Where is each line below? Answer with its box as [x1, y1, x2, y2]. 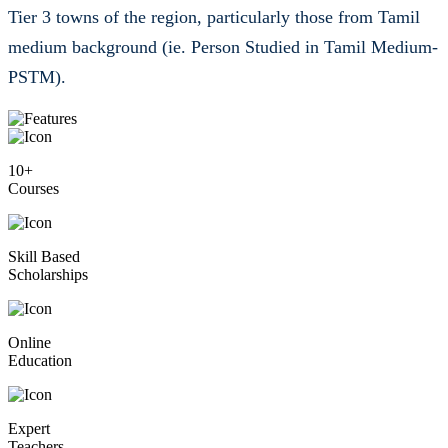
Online [8, 315, 51, 333]
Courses [8, 161, 59, 179]
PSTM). [8, 48, 66, 69]
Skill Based [8, 229, 80, 247]
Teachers [8, 419, 64, 437]
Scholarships [8, 247, 88, 265]
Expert [8, 401, 50, 419]
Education [8, 333, 72, 351]
